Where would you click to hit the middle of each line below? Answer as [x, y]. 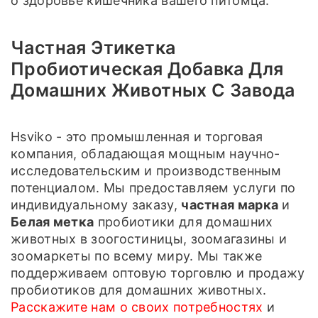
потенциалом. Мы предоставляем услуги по [153, 188]
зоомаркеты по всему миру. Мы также [137, 256]
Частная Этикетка [93, 48]
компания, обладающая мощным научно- [146, 154]
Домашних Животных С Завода [153, 91]
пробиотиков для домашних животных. [139, 290]
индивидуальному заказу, [96, 205]
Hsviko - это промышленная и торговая [137, 137]
